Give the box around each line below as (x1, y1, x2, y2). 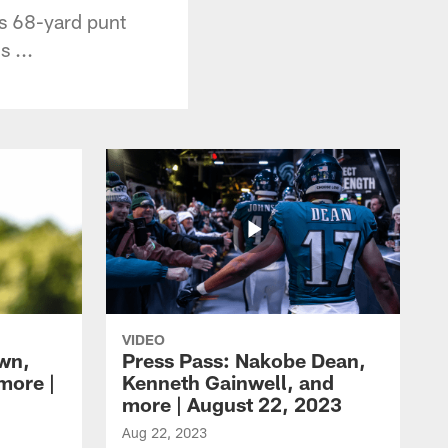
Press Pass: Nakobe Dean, (122, 347, 366, 372)
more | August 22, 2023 (122, 391, 342, 416)
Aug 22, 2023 (122, 423, 207, 441)
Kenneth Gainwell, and (122, 369, 334, 394)
